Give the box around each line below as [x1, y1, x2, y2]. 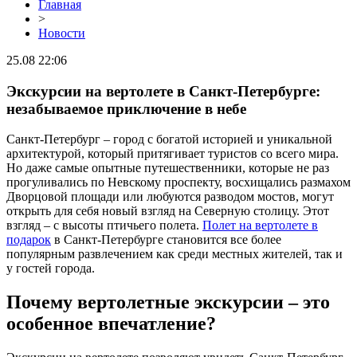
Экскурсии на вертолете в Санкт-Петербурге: [6, 82, 320, 100]
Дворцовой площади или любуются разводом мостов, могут [6, 190, 334, 204]
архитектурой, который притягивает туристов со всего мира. [6, 147, 339, 161]
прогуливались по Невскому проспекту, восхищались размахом [6, 175, 351, 190]
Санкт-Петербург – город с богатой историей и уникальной [6, 132, 332, 147]
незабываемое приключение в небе [6, 100, 246, 117]
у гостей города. [6, 261, 95, 276]
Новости [38, 26, 85, 40]
